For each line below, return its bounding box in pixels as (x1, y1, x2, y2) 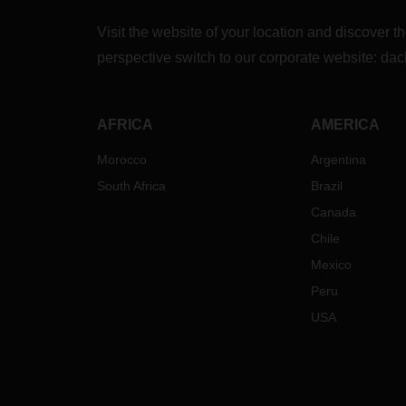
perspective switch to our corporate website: (97, 50, 381, 65)
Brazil (310, 179, 343, 193)
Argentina (310, 152, 366, 167)
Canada (310, 205, 356, 219)
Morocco (97, 152, 147, 167)
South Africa (97, 179, 166, 193)
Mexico (310, 257, 352, 272)
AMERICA (310, 117, 380, 132)
